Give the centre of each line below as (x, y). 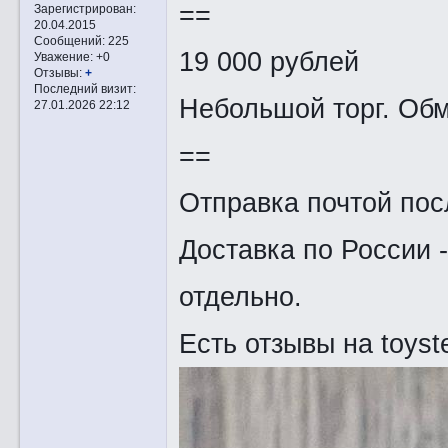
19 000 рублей (268, 62)
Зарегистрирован (83, 9)
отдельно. (240, 297)
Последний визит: (84, 89)
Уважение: (63, 57)
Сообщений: (69, 41)
